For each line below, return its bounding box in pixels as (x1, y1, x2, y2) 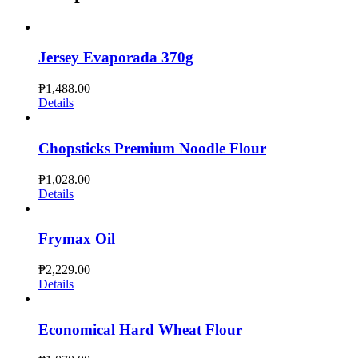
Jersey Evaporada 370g (38, 49, 193, 66)
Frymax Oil (38, 230, 115, 248)
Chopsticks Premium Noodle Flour (38, 139, 266, 157)
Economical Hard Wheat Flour (38, 320, 242, 338)
